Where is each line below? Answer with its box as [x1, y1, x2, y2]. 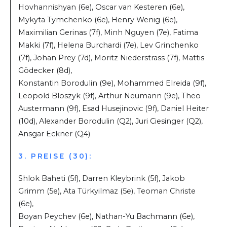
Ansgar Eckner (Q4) [18, 129, 90, 138]
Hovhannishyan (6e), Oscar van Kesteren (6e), [18, 2, 184, 12]
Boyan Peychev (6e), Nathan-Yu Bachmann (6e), [18, 211, 195, 221]
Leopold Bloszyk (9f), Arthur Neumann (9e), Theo [18, 91, 201, 100]
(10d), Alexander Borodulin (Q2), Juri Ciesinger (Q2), [18, 116, 203, 126]
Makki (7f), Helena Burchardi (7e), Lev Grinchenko [18, 40, 199, 50]
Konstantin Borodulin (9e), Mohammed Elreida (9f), [18, 78, 206, 88]
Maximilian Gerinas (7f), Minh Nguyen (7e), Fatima [18, 27, 198, 37]
